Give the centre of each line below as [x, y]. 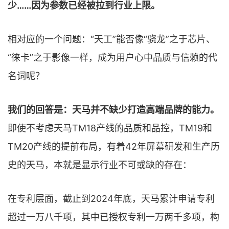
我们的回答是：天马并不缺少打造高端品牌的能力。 [113, 109]
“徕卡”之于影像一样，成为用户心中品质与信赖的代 [112, 57]
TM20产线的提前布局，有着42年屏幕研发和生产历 [114, 146]
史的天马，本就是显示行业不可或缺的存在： [100, 165]
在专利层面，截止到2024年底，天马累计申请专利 [111, 198]
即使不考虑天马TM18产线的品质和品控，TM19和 [110, 128]
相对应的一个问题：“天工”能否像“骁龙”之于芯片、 [111, 39]
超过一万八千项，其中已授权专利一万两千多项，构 [113, 217]
